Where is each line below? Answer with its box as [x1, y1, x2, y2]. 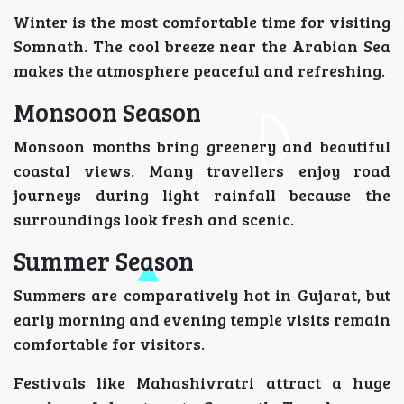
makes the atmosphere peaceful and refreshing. [14, 60, 385, 82]
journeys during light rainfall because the [14, 184, 390, 207]
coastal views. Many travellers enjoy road [14, 160, 390, 182]
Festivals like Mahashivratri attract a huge [14, 372, 390, 394]
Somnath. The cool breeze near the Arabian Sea [14, 35, 390, 58]
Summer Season [14, 243, 194, 279]
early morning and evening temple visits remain [14, 308, 390, 331]
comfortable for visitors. [14, 333, 205, 355]
